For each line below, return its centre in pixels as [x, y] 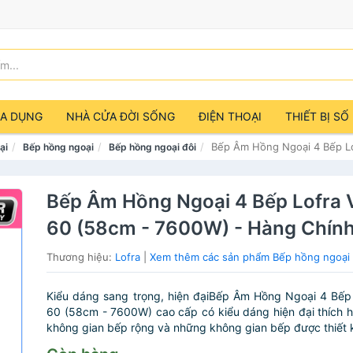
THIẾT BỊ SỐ [317, 116]
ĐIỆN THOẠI [230, 116]
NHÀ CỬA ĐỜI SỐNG [121, 116]
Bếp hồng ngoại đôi [152, 147]
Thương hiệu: [81, 257]
